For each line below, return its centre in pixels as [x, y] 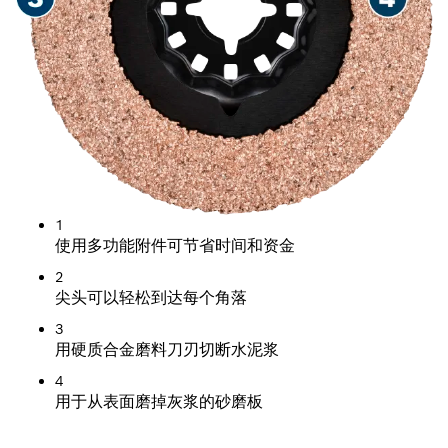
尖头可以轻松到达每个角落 [151, 298]
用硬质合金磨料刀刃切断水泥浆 [167, 350]
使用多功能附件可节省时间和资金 [175, 246]
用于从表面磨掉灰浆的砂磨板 [159, 402]
